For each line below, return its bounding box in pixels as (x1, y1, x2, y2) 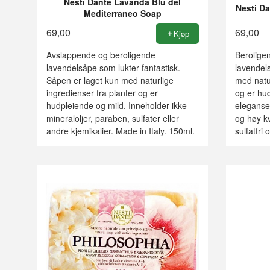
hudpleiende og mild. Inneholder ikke (46, 99, 187, 112)
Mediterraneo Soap (83, 7, 162, 19)
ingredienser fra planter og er (46, 87, 158, 99)
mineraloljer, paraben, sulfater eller (46, 112, 179, 125)
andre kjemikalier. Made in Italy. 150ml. (46, 125, 195, 137)
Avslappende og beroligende (46, 49, 155, 61)
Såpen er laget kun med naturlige (46, 74, 174, 87)
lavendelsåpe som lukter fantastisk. (46, 61, 180, 74)
